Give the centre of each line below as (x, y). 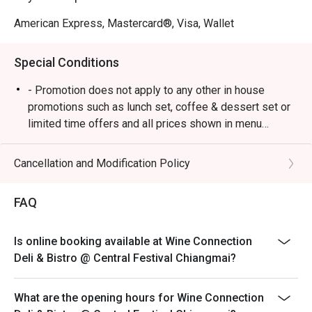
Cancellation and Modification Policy (102, 163)
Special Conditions (67, 62)
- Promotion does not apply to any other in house (146, 90)
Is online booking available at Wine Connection (133, 241)
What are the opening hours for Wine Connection (139, 298)
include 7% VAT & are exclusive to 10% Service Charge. (161, 140)
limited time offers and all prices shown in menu (145, 124)
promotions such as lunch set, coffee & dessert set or (159, 107)
